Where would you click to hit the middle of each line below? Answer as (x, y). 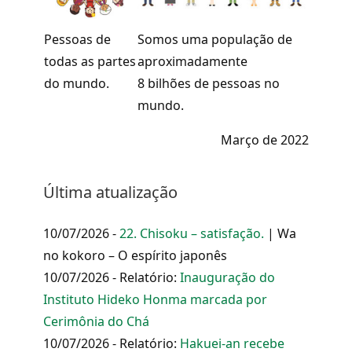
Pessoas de (77, 39)
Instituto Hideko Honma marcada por (155, 299)
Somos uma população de (215, 39)
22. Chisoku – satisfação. (192, 233)
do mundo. (77, 83)
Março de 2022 (265, 139)
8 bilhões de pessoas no (209, 83)
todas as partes (90, 61)
